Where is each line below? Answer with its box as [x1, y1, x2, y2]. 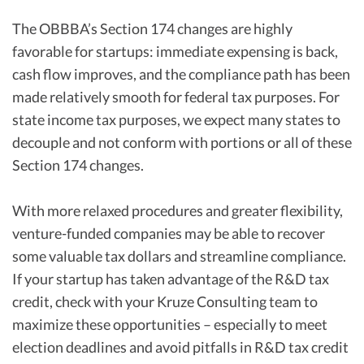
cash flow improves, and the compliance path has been [12, 65, 350, 83]
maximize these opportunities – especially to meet [12, 315, 327, 333]
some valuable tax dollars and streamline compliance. [12, 247, 346, 265]
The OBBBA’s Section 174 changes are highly [12, 19, 292, 37]
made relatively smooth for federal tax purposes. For [12, 88, 340, 106]
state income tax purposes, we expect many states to [12, 110, 340, 128]
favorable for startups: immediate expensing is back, [12, 42, 338, 60]
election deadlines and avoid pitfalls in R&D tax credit [12, 338, 349, 356]
